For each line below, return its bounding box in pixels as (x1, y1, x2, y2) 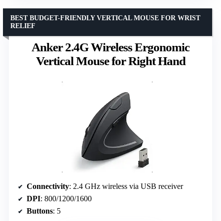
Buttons (27, 207, 53, 216)
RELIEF (10, 22, 36, 30)
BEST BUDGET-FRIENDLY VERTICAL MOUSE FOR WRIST (10, 14, 200, 22)
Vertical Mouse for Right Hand (36, 54, 185, 68)
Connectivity (27, 182, 69, 191)
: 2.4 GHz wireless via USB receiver (69, 182, 183, 191)
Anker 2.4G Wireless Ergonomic (32, 40, 189, 54)
